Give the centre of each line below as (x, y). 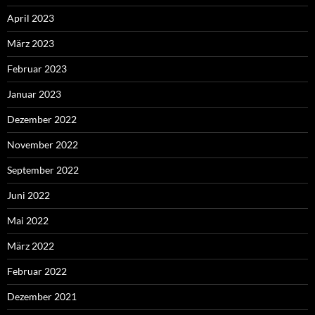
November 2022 (43, 144)
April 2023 (31, 18)
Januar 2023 (34, 94)
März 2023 (31, 43)
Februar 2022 (37, 271)
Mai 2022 (28, 220)
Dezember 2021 (42, 296)
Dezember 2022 (42, 119)
